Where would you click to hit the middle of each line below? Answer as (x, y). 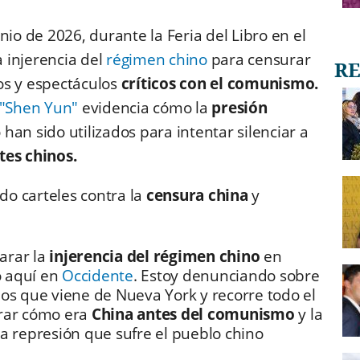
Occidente (96, 276)
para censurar (259, 60)
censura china (197, 196)
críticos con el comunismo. (219, 84)
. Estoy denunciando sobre (226, 276)
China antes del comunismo (195, 315)
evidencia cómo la (145, 108)
